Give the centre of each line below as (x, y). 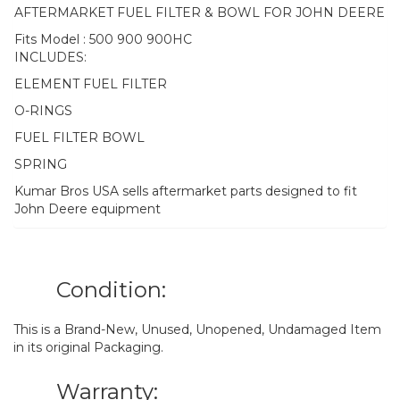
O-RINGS (43, 110)
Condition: (111, 289)
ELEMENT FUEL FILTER (91, 83)
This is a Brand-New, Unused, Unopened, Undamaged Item (197, 329)
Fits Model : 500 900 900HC (103, 39)
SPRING (41, 164)
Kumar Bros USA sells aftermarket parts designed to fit (186, 191)
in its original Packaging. (88, 347)
